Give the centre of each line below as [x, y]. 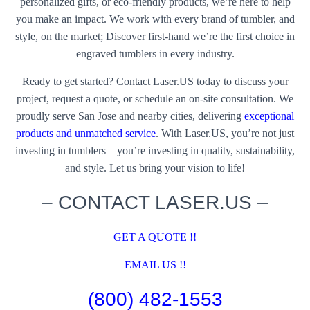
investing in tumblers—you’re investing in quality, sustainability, [155, 151]
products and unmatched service [86, 133]
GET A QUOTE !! [155, 237]
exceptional [269, 116]
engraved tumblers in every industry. [155, 54]
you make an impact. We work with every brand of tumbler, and [155, 19]
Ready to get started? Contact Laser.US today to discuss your [155, 81]
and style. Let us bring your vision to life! [155, 168]
